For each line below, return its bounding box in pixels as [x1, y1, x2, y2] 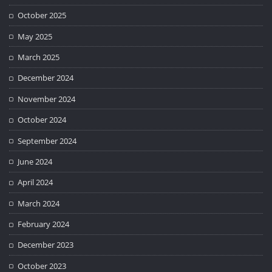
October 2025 [18, 10, 67, 21]
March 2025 [18, 52, 60, 63]
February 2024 [18, 219, 70, 230]
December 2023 [18, 239, 74, 251]
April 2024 [18, 177, 53, 188]
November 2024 [18, 93, 76, 104]
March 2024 [18, 197, 60, 209]
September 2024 [18, 135, 77, 146]
